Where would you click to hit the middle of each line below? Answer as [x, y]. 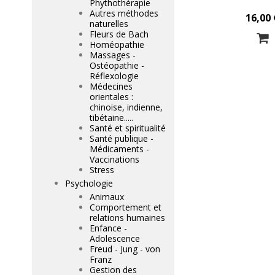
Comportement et [126, 207]
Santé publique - [122, 138]
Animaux [107, 197]
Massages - [113, 55]
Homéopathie [117, 45]
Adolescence [115, 238]
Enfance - [108, 228]
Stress [102, 170]
